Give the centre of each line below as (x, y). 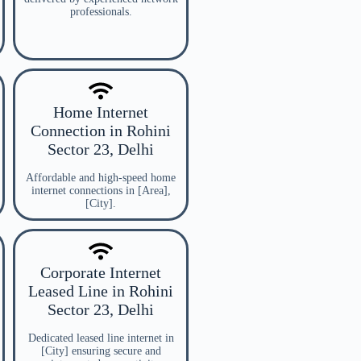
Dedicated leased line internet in (101, 338)
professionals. (101, 12)
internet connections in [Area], (101, 191)
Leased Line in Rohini (101, 291)
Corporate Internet (101, 272)
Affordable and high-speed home (101, 178)
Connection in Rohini (101, 131)
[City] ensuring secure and (101, 351)
